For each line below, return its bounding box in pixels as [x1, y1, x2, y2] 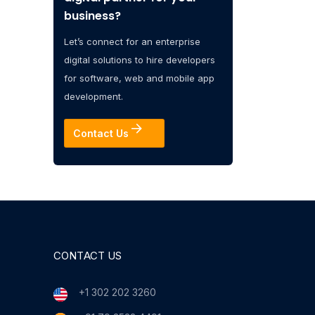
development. [64, 90, 123, 102]
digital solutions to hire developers [64, 53, 215, 65]
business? [64, 7, 121, 24]
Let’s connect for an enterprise [64, 35, 200, 47]
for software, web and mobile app [64, 72, 214, 84]
